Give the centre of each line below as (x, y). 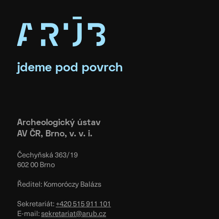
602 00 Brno (36, 164)
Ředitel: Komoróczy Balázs (59, 184)
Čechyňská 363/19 (47, 154)
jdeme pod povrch (70, 68)
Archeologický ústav (59, 123)
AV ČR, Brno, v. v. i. (55, 134)
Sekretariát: (36, 203)
